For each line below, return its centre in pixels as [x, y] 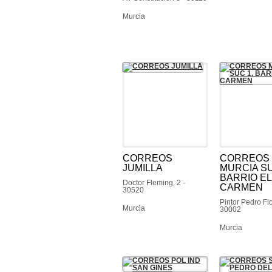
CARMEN [241, 187]
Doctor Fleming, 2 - [154, 183]
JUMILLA [143, 168]
